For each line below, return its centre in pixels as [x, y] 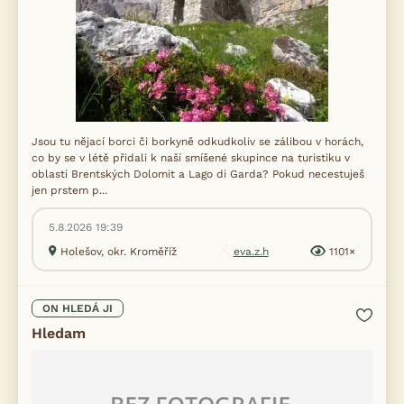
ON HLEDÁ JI [78, 308]
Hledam [59, 333]
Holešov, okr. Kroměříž [119, 252]
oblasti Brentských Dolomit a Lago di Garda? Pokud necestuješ [198, 174]
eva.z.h [251, 252]
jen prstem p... [69, 190]
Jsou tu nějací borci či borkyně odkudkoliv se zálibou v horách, [197, 142]
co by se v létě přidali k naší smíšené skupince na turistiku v [191, 158]
